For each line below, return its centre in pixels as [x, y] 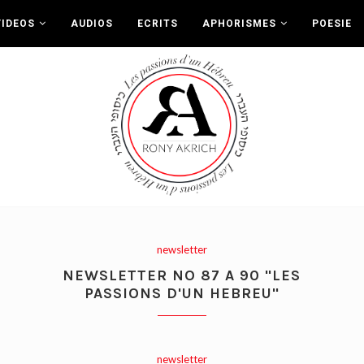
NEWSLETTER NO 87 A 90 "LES [182, 276]
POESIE [331, 24]
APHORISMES [239, 24]
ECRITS [157, 24]
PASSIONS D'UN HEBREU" [182, 294]
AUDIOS [91, 24]
